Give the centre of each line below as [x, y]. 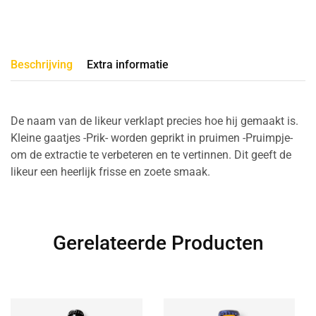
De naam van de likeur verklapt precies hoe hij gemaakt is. [154, 121]
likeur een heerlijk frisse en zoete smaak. [110, 172]
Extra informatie [128, 65]
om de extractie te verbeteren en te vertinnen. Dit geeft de [151, 155]
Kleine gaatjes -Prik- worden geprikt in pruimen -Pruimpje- [152, 138]
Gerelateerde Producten [158, 243]
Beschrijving [42, 65]
